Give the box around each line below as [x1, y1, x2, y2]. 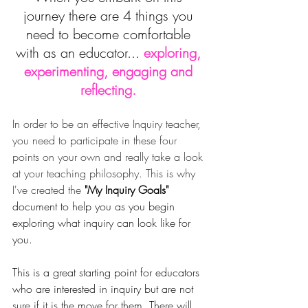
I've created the [12, 181, 85, 197]
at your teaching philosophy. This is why [12, 165, 199, 181]
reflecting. [80, 80, 136, 99]
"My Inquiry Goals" [85, 181, 172, 197]
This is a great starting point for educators [12, 264, 203, 280]
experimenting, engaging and [23, 61, 197, 80]
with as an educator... [15, 43, 144, 62]
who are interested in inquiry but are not [12, 280, 197, 296]
